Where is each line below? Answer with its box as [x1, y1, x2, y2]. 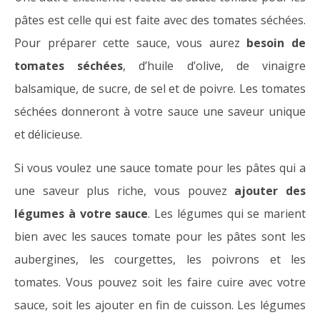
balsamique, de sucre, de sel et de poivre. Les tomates [14, 81, 306, 97]
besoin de [246, 35, 306, 51]
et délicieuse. [14, 126, 82, 143]
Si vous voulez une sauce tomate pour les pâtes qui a [14, 160, 306, 176]
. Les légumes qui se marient [148, 206, 306, 222]
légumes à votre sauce [14, 206, 149, 222]
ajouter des [234, 183, 306, 199]
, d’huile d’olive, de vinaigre [123, 58, 306, 74]
